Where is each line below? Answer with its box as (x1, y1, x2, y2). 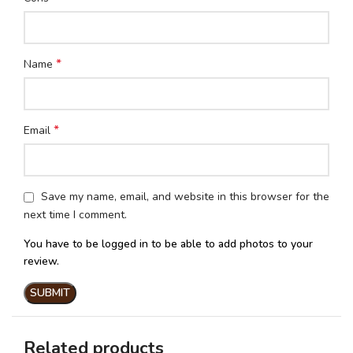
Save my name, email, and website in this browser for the (41, 189, 329, 205)
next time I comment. (24, 206, 127, 222)
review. (24, 253, 59, 269)
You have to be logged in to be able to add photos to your (24, 236, 313, 251)
